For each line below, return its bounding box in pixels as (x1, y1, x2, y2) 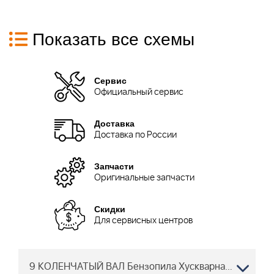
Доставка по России (94, 128, 177, 143)
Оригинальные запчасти (94, 171, 194, 185)
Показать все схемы (32, 25, 194, 50)
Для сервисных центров (94, 214, 193, 228)
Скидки (94, 202, 125, 215)
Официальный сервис (94, 86, 183, 100)
